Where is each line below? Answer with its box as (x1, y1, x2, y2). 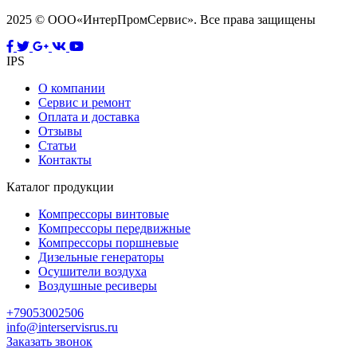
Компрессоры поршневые (38, 236, 178, 250)
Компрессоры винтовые (38, 207, 169, 222)
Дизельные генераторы (38, 250, 164, 265)
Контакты (38, 153, 92, 167)
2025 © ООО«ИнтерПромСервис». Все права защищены (6, 13, 316, 27)
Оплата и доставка (38, 110, 139, 124)
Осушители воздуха (38, 265, 147, 279)
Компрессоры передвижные (38, 222, 190, 236)
